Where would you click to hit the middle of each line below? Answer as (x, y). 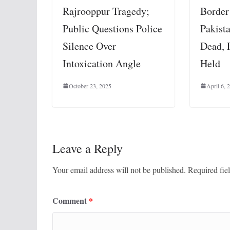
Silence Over (89, 46)
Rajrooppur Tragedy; (106, 11)
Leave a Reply (88, 149)
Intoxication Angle (102, 64)
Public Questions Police (112, 29)
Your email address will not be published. (119, 170)
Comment (71, 201)
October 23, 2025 (90, 86)
